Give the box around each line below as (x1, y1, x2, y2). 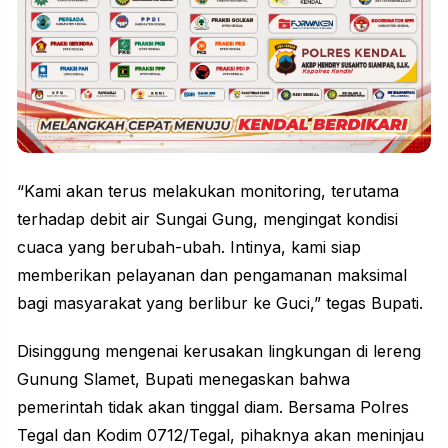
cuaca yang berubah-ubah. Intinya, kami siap (17, 237, 361, 258)
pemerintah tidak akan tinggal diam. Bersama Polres (17, 397, 409, 418)
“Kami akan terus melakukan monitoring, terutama (17, 181, 399, 202)
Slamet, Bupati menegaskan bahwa (78, 369, 350, 390)
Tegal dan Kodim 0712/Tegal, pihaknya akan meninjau (17, 425, 424, 446)
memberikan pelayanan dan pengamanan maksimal (17, 265, 407, 286)
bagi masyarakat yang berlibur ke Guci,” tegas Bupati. (17, 293, 423, 314)
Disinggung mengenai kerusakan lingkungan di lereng (17, 341, 421, 362)
